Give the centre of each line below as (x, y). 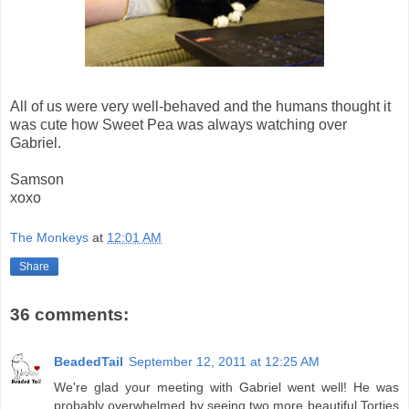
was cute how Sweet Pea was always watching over (178, 125)
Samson (37, 180)
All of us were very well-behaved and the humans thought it (200, 107)
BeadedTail (89, 362)
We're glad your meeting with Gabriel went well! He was (226, 388)
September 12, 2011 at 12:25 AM (224, 362)
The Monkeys (49, 237)
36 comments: (69, 314)
